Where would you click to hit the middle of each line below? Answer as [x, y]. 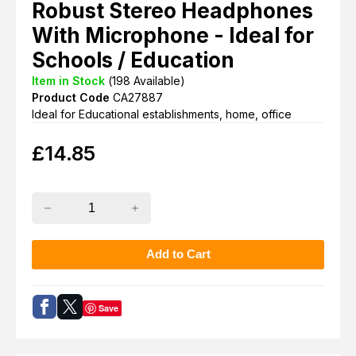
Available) [158, 80]
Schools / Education [133, 60]
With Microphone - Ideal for [173, 35]
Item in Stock [68, 80]
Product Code [71, 97]
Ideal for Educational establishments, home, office [162, 114]
